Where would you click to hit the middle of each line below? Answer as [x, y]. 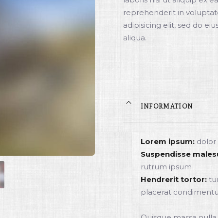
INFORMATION [167, 107]
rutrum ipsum [166, 167]
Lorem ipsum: [167, 141]
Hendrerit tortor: [173, 179]
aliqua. [135, 38]
